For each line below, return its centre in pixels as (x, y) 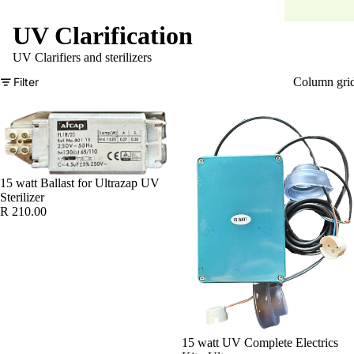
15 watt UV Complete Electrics (260, 342)
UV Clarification (103, 36)
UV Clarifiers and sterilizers (82, 57)
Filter (26, 82)
